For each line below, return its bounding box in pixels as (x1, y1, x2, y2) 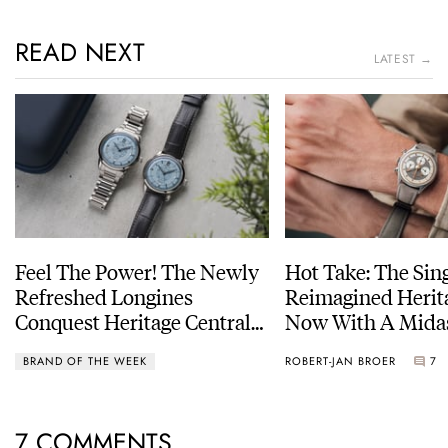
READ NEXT (15, 34, 145, 71)
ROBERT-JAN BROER (285, 352, 396, 369)
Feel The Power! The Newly (15, 256, 259, 286)
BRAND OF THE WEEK (23, 352, 147, 369)
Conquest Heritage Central (15, 306, 251, 336)
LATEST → (374, 50, 433, 69)
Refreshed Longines (15, 281, 193, 311)
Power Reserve (15, 331, 147, 361)
